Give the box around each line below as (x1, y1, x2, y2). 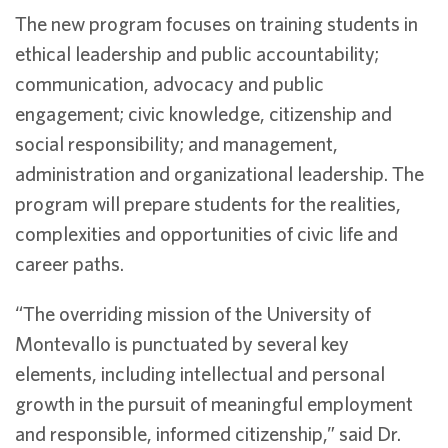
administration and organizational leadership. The (15, 162, 424, 185)
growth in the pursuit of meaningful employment (15, 392, 413, 415)
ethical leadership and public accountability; (15, 42, 379, 65)
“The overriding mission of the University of (15, 302, 371, 325)
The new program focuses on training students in (15, 12, 418, 35)
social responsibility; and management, (15, 132, 338, 155)
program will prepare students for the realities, (15, 192, 401, 215)
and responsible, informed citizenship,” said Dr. (15, 422, 401, 445)
